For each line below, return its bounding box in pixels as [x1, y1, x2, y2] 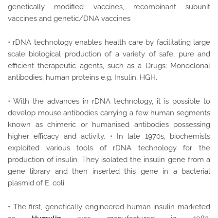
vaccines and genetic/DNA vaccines [8, 14, 132, 23]
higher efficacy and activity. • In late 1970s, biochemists [8, 132, 210, 141]
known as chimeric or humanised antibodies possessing [8, 120, 210, 129]
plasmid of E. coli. [8, 179, 68, 187]
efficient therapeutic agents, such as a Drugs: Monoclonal [8, 61, 210, 70]
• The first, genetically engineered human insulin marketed [8, 202, 210, 211]
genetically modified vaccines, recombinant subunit [8, 2, 210, 11]
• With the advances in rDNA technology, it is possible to [8, 97, 210, 106]
